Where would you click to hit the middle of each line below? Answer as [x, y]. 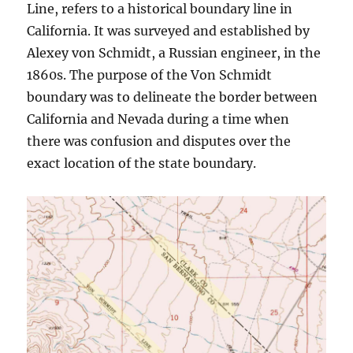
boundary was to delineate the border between [173, 97]
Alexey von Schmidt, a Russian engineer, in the [174, 53]
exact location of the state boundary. [142, 163]
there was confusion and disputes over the [159, 141]
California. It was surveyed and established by [169, 31]
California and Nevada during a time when [158, 119]
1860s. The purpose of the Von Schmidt [150, 75]
